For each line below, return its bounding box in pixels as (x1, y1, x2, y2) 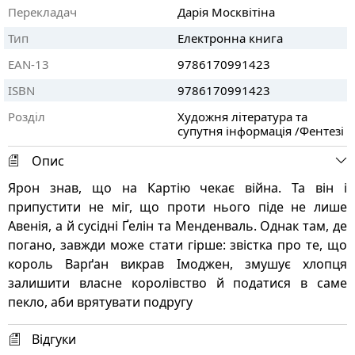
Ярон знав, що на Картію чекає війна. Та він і (8, 179, 347, 197)
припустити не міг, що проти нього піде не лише (8, 198, 347, 216)
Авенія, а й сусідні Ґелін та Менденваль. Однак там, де (8, 217, 347, 235)
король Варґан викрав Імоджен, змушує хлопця (8, 255, 347, 273)
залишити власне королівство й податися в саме (8, 274, 347, 292)
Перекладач (8, 4, 77, 20)
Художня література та (177, 109, 307, 124)
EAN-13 (8, 56, 49, 72)
